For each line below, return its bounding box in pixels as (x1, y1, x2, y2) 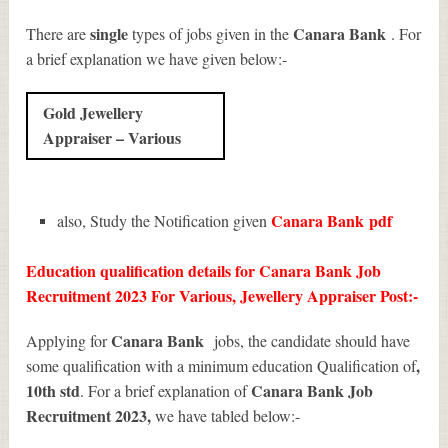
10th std (26, 378, 81, 402)
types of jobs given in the (128, 22, 294, 44)
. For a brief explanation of (80, 379, 252, 401)
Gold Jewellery (43, 100, 144, 124)
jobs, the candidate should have (214, 329, 411, 351)
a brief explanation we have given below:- (26, 47, 288, 69)
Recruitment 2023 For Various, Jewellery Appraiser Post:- (26, 283, 419, 307)
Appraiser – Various (43, 125, 182, 149)
